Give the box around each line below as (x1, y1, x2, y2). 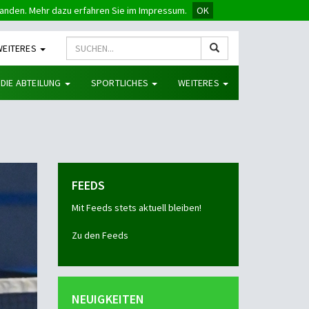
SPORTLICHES (90, 77, 151, 89)
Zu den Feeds (71, 229, 128, 241)
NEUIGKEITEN (71, 291, 145, 307)
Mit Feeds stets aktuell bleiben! (71, 201, 201, 214)
